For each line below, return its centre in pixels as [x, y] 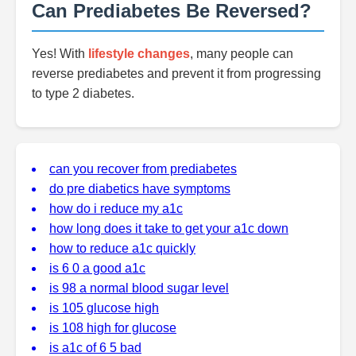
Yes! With [60, 54]
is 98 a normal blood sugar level [139, 288]
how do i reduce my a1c [116, 209]
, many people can [242, 54]
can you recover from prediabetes [143, 169]
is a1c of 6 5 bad [95, 348]
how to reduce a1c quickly [122, 248]
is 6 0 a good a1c [97, 268]
